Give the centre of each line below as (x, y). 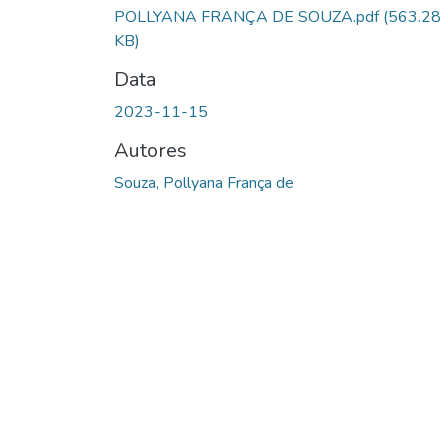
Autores (150, 150)
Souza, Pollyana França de (204, 182)
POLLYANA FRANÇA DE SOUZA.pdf (248, 16)
